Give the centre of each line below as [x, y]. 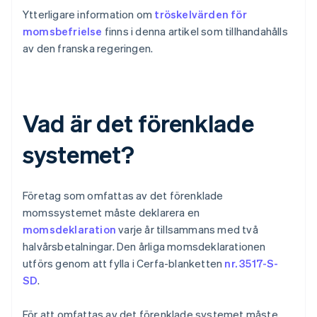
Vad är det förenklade [138, 123]
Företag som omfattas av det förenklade [123, 196]
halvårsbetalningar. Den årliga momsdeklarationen [144, 247]
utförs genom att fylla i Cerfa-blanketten [124, 264]
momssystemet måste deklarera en [111, 213]
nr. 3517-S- [252, 264]
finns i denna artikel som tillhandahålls [195, 31]
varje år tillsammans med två [187, 230]
